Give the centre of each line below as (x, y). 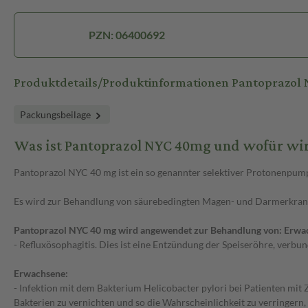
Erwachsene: (41, 274)
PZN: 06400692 (127, 35)
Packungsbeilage (56, 115)
